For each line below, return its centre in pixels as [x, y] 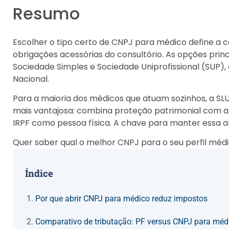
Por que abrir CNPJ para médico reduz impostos [121, 199]
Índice [39, 174]
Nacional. [31, 79]
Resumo [46, 13]
